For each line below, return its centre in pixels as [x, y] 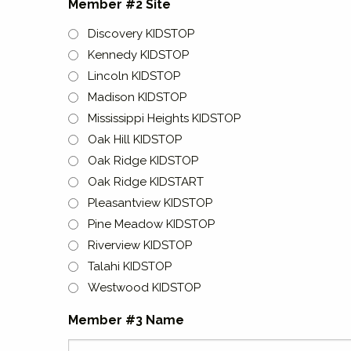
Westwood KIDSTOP [144, 288]
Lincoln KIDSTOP [134, 76]
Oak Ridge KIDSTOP [143, 161]
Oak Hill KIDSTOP [135, 139]
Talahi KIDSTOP [130, 266]
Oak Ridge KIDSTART [146, 182]
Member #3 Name [126, 320]
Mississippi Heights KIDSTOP [164, 118]
